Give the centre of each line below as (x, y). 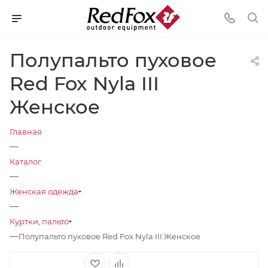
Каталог (25, 162)
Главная (26, 132)
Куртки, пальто (39, 221)
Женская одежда (44, 191)
